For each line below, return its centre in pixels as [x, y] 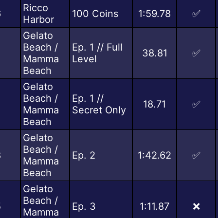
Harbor [38, 19]
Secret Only [99, 110]
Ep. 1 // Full [97, 47]
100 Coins [95, 13]
